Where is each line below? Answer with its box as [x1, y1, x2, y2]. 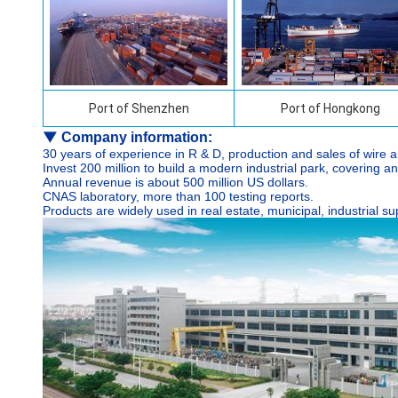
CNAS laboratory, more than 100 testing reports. [43, 189, 314, 203]
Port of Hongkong [280, 101, 380, 115]
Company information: [61, 130, 212, 145]
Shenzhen [131, 101, 189, 115]
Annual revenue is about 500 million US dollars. [43, 175, 308, 189]
